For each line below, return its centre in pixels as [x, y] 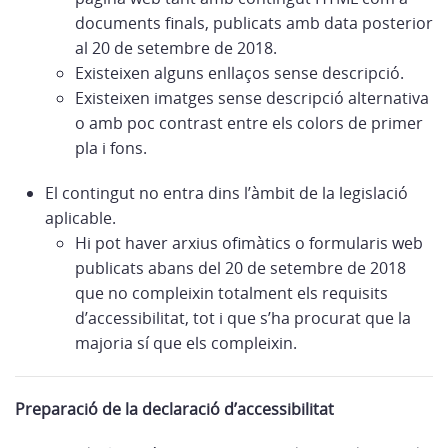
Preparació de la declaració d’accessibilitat [174, 409]
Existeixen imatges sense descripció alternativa [252, 98]
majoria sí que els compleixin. [186, 343]
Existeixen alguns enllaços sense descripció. [239, 73]
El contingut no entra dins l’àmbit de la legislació [226, 193]
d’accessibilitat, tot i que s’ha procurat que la [243, 318]
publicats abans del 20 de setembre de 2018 [240, 268]
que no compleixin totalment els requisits [231, 293]
